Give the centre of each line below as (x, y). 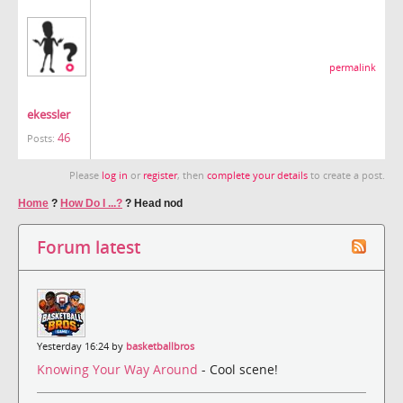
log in (115, 175)
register (160, 175)
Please (85, 175)
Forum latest (89, 246)
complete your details (257, 175)
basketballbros (160, 346)
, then (192, 175)
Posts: (41, 138)
